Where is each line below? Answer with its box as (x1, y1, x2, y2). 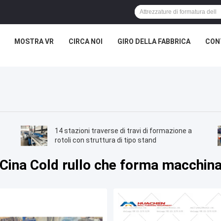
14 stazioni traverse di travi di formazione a (54, 127, 192, 135)
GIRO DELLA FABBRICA (117, 37, 190, 45)
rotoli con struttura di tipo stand (54, 136, 156, 145)
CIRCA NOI (68, 37, 103, 45)
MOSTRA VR (14, 37, 54, 45)
